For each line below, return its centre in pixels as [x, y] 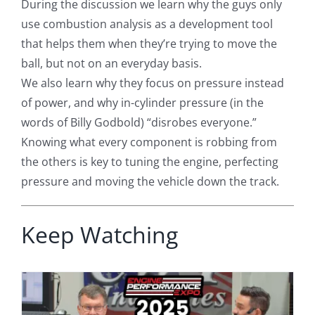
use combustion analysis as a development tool [147, 24]
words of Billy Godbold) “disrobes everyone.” [139, 123]
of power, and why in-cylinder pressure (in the [142, 103]
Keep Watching [99, 235]
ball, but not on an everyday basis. [111, 64]
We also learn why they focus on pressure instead [152, 83]
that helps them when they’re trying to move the [149, 44]
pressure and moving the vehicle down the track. [150, 182]
